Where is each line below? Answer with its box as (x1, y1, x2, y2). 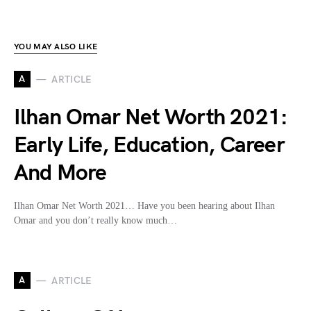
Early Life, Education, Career (14, 132, 285, 160)
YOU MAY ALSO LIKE (14, 42, 98, 53)
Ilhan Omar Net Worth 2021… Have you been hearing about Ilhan (14, 201, 275, 212)
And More (14, 160, 107, 187)
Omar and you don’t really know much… (14, 215, 177, 226)
